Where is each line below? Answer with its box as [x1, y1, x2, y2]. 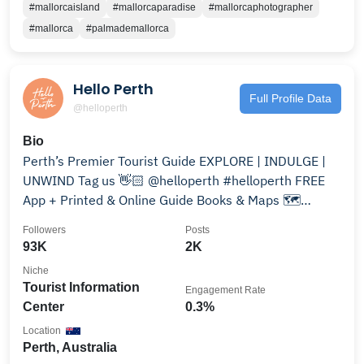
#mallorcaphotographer [209, 2, 313, 13]
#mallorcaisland [29, 2, 100, 13]
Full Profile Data [249, 91, 331, 105]
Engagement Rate [185, 284, 266, 296]
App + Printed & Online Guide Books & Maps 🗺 [23, 192, 301, 208]
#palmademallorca [86, 23, 169, 34]
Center [23, 300, 64, 314]
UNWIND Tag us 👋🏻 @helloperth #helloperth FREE [23, 172, 325, 188]
